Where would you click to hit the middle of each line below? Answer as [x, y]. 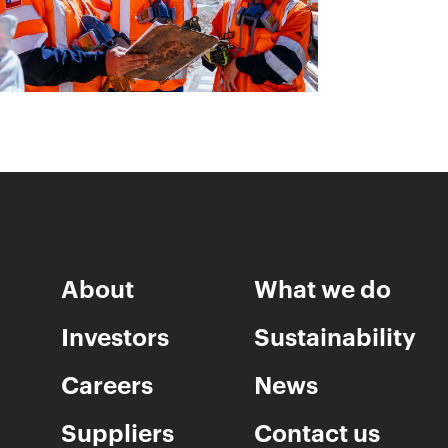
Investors [115, 336]
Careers [107, 384]
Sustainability [335, 336]
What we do [322, 288]
